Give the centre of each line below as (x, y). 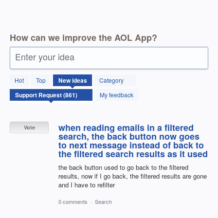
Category (111, 80)
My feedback (117, 94)
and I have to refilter (87, 184)
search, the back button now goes (129, 136)
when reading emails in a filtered (126, 127)
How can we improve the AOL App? (83, 37)
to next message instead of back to (131, 145)
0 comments (73, 201)
